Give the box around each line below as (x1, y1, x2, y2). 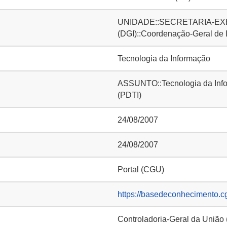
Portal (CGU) (118, 165, 164, 174)
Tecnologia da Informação (118, 54, 210, 63)
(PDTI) (118, 91, 141, 99)
